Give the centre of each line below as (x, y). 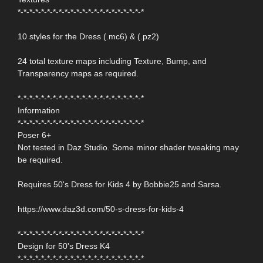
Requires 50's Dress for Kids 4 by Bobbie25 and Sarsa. (120, 184)
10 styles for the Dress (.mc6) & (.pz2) (88, 36)
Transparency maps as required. (78, 73)
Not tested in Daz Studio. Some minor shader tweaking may (128, 147)
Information (39, 110)
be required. (40, 159)
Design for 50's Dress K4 (64, 246)
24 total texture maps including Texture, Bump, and (112, 61)
